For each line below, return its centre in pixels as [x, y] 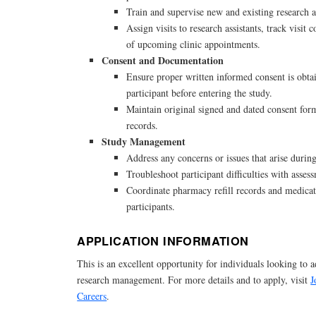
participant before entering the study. [200, 93]
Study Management [144, 142]
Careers [92, 296]
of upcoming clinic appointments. [194, 44]
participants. [151, 207]
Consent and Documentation [163, 61]
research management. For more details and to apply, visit [194, 279]
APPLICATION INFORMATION [163, 241]
